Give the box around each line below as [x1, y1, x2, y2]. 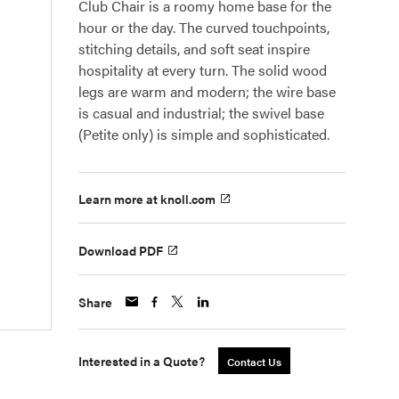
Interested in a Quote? [78, 351, 205, 370]
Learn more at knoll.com [78, 190, 216, 208]
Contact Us [227, 353, 281, 370]
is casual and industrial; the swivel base [78, 102, 324, 123]
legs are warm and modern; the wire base [78, 81, 336, 102]
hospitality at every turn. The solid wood [78, 60, 327, 80]
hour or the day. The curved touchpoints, [78, 17, 330, 37]
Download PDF [78, 240, 163, 259]
